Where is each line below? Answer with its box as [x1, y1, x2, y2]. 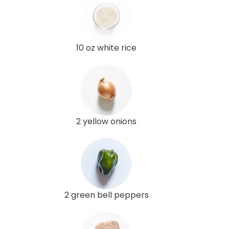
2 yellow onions [76, 115, 136, 127]
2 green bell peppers [64, 189, 149, 201]
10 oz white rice [76, 41, 136, 54]
